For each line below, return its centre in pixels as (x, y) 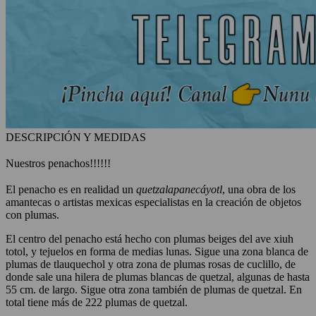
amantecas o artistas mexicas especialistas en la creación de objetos (153, 202)
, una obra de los (259, 189)
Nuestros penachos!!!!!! (58, 163)
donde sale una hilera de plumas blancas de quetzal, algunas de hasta (158, 276)
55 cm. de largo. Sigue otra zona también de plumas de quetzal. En (154, 289)
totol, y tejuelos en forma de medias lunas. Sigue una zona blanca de (157, 251)
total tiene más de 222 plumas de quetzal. (97, 302)
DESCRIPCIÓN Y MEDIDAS (76, 137)
